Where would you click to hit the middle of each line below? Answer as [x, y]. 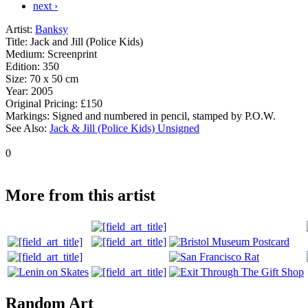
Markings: [27, 115]
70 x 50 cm [54, 78]
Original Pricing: [42, 103]
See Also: [26, 128]
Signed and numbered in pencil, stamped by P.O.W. [164, 115]
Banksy [52, 29]
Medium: [25, 54]
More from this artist [80, 195]
